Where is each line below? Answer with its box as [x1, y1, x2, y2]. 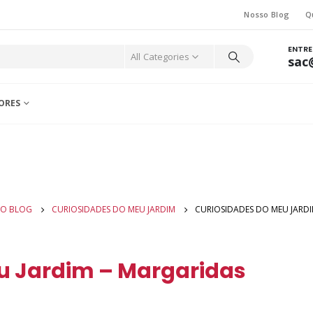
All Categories [131, 50, 190, 63]
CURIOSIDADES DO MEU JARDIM [51, 203, 175, 215]
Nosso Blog [244, 9, 290, 20]
